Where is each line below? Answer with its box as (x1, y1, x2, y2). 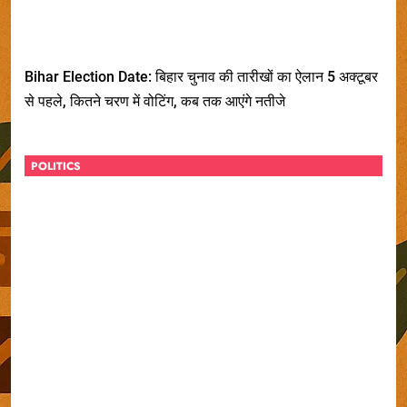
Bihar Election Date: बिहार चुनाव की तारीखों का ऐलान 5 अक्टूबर (25, 67, 378, 85)
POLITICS (31, 157, 81, 174)
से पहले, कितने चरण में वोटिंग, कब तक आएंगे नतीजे (25, 92, 285, 110)
